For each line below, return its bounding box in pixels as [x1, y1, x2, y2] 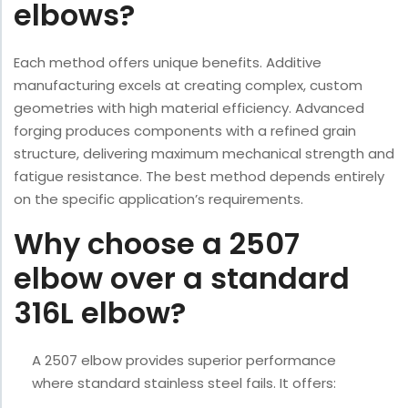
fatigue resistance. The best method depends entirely [14, 167, 384, 187]
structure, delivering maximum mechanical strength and [14, 144, 394, 164]
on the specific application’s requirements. [14, 189, 303, 209]
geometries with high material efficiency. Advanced [14, 98, 364, 118]
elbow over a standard [14, 258, 350, 300]
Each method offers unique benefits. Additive [14, 53, 321, 73]
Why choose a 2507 [14, 223, 300, 265]
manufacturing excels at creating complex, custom [14, 76, 362, 96]
